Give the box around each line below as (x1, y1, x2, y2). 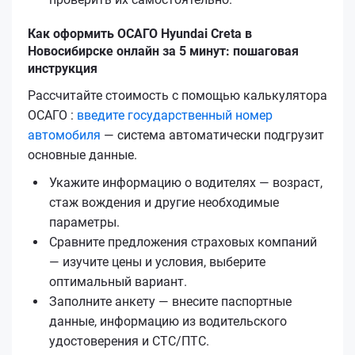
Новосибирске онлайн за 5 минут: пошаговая (28, 43, 299, 59)
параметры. (49, 214, 120, 230)
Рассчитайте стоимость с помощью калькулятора (28, 87, 327, 103)
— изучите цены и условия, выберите (49, 254, 265, 269)
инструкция (28, 60, 97, 76)
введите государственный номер (77, 107, 273, 123)
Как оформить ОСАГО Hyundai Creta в (28, 25, 252, 41)
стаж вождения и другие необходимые (49, 194, 279, 210)
